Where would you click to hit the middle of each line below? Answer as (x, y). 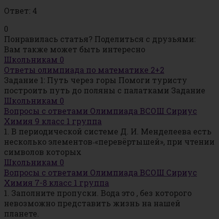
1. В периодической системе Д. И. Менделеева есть (108, 131)
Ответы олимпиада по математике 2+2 (84, 70)
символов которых (43, 152)
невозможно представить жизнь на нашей (92, 203)
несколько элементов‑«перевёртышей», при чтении (109, 142)
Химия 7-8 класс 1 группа (56, 183)
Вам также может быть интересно (75, 49)
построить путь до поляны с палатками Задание (105, 90)
